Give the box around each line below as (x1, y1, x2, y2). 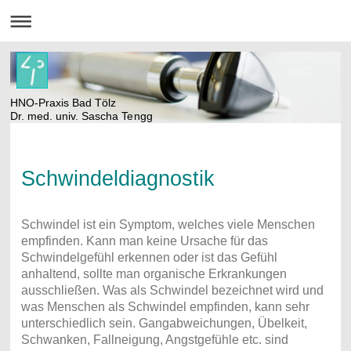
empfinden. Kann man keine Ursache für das (20, 234, 268, 248)
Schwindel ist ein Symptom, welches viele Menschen (20, 218, 315, 232)
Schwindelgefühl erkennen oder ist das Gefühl (20, 251, 277, 265)
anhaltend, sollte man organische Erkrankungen (20, 267, 287, 281)
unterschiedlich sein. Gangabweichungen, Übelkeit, (20, 317, 307, 331)
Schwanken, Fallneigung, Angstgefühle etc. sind (20, 333, 288, 347)
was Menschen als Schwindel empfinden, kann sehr (20, 300, 309, 314)
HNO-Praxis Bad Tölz (10, 96, 120, 110)
